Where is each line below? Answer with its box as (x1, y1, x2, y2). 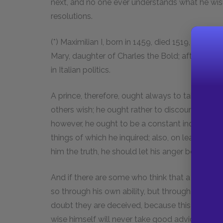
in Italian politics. (51, 65, 111, 75)
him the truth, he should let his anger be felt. (51, 146, 211, 156)
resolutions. (51, 11, 93, 21)
